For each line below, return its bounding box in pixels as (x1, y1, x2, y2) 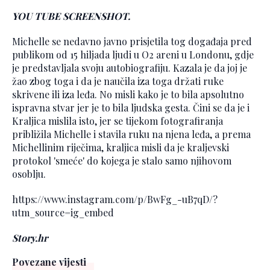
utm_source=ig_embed (12, 206, 114, 219)
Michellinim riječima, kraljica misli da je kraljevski (12, 141, 229, 154)
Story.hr (12, 231, 48, 245)
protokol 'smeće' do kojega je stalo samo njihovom (12, 154, 231, 168)
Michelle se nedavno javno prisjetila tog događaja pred (12, 35, 252, 48)
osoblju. (12, 168, 46, 181)
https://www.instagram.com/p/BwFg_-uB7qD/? (12, 193, 218, 206)
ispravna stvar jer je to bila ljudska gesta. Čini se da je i (12, 101, 250, 115)
